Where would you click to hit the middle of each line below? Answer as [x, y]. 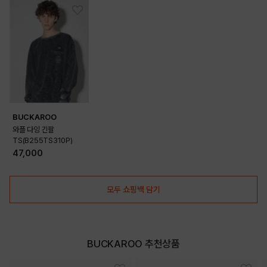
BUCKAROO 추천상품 [133, 243]
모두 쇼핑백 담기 [133, 189]
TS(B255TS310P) [43, 140]
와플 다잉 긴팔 [33, 129]
